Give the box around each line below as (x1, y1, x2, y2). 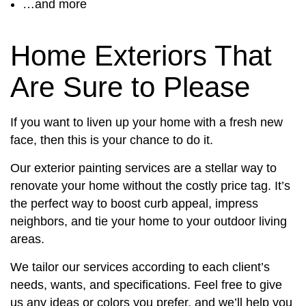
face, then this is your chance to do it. (10, 133, 213, 148)
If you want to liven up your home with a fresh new (10, 115, 283, 130)
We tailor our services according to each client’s (10, 260, 270, 275)
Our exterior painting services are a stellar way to (10, 161, 277, 176)
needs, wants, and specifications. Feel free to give (10, 278, 282, 292)
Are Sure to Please (10, 71, 250, 104)
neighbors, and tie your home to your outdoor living (10, 214, 287, 229)
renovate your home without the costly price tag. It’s (10, 179, 290, 193)
